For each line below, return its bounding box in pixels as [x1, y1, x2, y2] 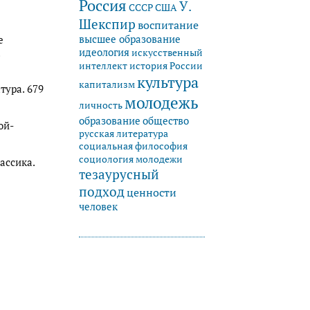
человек [79, 200, 118, 214]
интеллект [79, 60, 127, 73]
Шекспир [79, 15, 136, 33]
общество [143, 114, 189, 128]
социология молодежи [79, 152, 183, 166]
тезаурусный [79, 165, 159, 183]
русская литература [79, 127, 168, 140]
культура [137, 72, 199, 93]
